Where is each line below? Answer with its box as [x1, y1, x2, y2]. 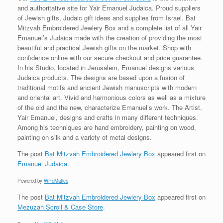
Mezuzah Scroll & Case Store [17, 202, 103, 212]
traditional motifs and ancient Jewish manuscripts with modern [17, 82, 197, 92]
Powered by [17, 177, 44, 184]
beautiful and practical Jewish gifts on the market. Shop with [17, 42, 191, 52]
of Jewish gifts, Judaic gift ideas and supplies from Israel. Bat [17, 12, 196, 22]
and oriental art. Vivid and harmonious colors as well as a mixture [17, 92, 206, 102]
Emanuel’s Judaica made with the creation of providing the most [17, 32, 202, 42]
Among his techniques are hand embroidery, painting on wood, [17, 122, 196, 132]
